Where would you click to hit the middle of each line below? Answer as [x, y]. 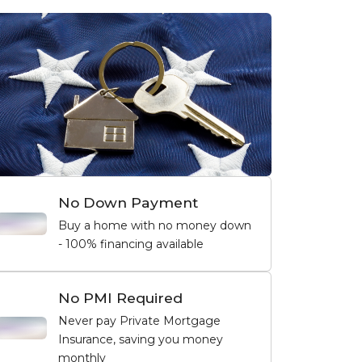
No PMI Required [120, 297]
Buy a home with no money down [154, 225]
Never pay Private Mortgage [139, 320]
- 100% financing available [130, 244]
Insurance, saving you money [140, 339]
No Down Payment [128, 202]
